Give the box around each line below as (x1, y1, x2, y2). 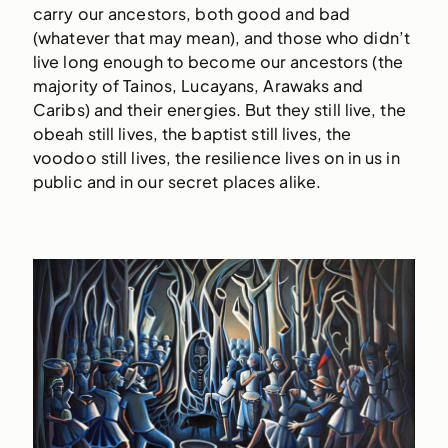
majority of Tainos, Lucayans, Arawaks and (32, 74, 363, 96)
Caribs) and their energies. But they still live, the (32, 98, 406, 120)
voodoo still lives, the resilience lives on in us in (32, 146, 400, 168)
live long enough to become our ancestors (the (32, 50, 404, 72)
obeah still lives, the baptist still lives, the (32, 122, 352, 144)
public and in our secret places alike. (32, 170, 322, 192)
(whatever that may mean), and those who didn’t (32, 26, 411, 48)
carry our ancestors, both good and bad (32, 2, 351, 24)
